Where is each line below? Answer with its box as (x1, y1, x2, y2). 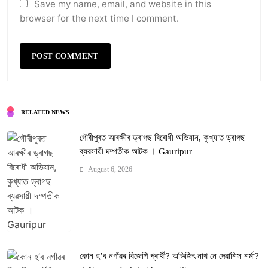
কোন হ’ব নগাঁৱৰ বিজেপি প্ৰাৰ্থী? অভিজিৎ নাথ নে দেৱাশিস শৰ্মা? (80, 251, 259, 261)
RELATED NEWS (21, 109, 69, 116)
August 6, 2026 (88, 165, 132, 174)
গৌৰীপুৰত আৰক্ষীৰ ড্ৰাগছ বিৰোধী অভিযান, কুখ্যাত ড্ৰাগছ (80, 133, 245, 143)
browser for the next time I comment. (20, 13, 179, 25)
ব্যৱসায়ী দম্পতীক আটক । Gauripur (80, 147, 192, 157)
